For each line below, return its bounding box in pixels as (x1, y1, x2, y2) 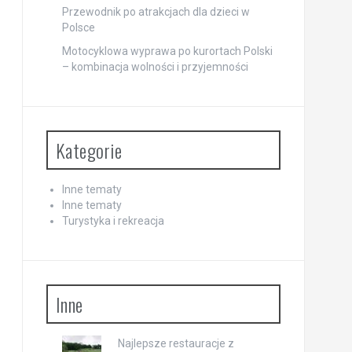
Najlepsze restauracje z (117, 337, 234, 350)
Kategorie (55, 136, 122, 164)
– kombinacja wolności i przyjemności (61, 60, 248, 73)
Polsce (61, 21, 95, 34)
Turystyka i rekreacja (61, 214, 164, 227)
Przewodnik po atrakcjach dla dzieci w (61, 5, 250, 18)
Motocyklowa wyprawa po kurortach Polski (61, 45, 273, 57)
